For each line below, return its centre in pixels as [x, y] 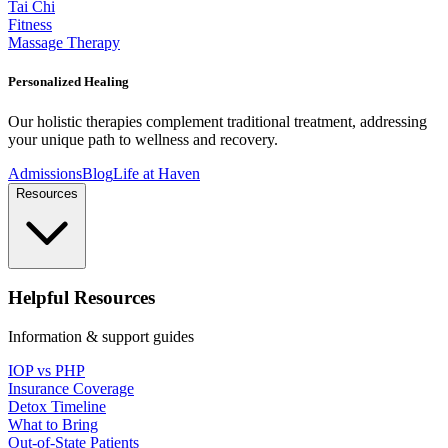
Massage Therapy [64, 43]
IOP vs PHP [46, 371]
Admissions [45, 173]
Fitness [30, 25]
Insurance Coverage [71, 389]
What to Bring [53, 425]
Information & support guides [101, 337]
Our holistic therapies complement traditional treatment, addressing [217, 121]
